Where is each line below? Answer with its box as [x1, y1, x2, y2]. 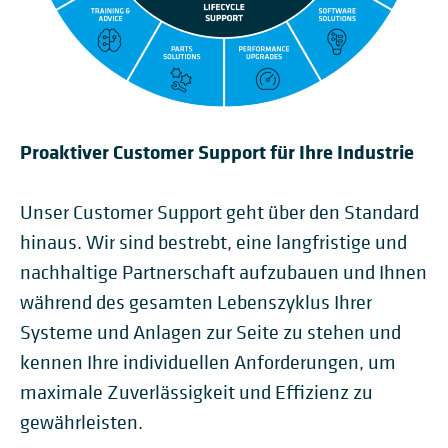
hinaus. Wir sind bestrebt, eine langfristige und [20, 230, 407, 256]
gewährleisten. [20, 410, 143, 436]
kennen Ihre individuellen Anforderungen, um [20, 350, 396, 376]
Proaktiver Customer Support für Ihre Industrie [20, 138, 414, 166]
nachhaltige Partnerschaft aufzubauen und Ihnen [20, 260, 427, 286]
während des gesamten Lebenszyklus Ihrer [20, 290, 372, 316]
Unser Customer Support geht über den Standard [20, 200, 419, 226]
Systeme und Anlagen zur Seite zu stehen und [20, 320, 401, 346]
